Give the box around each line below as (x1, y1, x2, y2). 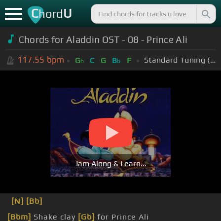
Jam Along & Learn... (74, 159, 147, 169)
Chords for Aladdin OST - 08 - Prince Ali (18, 34, 188, 45)
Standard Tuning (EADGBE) (210, 55, 216, 65)
